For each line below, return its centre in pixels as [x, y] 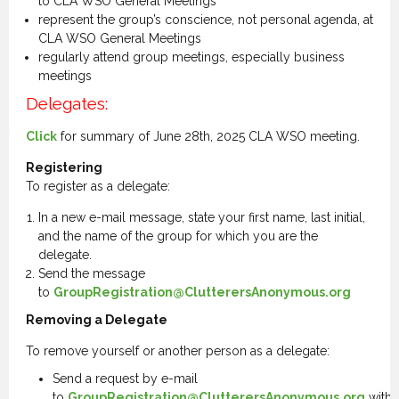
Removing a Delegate [96, 320]
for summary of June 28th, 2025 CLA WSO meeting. [208, 136]
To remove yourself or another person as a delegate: [177, 351]
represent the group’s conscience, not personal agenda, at [205, 20]
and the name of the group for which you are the [178, 236]
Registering [65, 167]
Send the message [91, 273]
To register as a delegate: [98, 186]
